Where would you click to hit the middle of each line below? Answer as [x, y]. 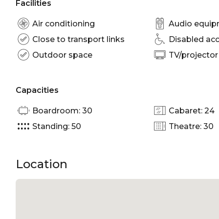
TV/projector [193, 55]
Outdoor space [62, 55]
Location [42, 164]
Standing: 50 [57, 126]
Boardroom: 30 [62, 110]
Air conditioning [64, 23]
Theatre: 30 [191, 126]
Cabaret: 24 [191, 110]
